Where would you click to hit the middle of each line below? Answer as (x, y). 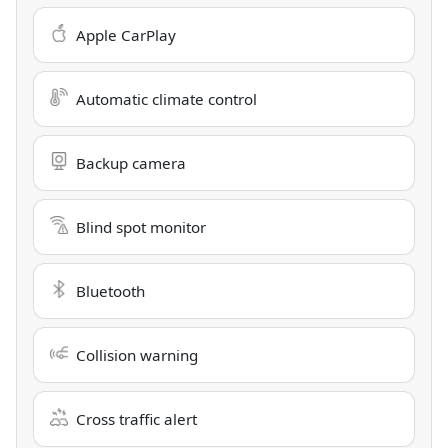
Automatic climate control (166, 99)
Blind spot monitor (141, 227)
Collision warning (137, 355)
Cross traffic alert (136, 419)
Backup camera (131, 163)
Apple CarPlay (126, 35)
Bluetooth (110, 291)
